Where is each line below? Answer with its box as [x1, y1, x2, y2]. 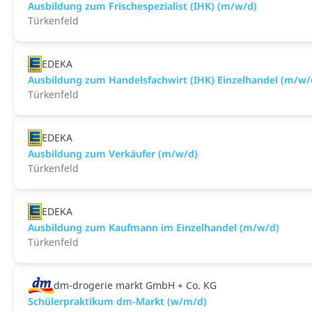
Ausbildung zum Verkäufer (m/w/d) [28, 147, 198, 160]
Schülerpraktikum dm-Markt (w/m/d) [28, 295, 207, 308]
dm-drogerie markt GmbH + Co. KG [53, 279, 217, 292]
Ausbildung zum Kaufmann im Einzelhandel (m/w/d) [28, 221, 279, 234]
